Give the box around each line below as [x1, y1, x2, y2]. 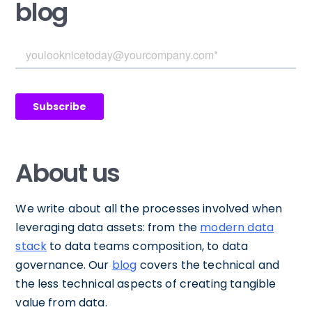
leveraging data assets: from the [15, 219, 201, 236]
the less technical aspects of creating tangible [15, 276, 276, 292]
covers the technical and [136, 257, 280, 274]
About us [15, 155, 120, 192]
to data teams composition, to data [47, 238, 249, 255]
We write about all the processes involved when [15, 201, 283, 217]
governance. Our [15, 257, 112, 274]
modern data [200, 219, 274, 236]
